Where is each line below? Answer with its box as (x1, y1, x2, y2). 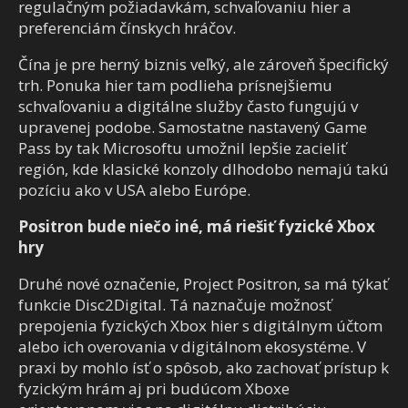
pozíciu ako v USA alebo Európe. (18, 179, 250, 201)
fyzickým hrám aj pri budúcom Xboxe (18, 378, 290, 400)
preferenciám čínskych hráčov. (18, 17, 236, 39)
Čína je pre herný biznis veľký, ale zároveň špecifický (18, 54, 389, 76)
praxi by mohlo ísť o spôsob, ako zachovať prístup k (18, 357, 389, 379)
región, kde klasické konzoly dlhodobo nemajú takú (18, 158, 389, 180)
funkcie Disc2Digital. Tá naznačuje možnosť (18, 294, 331, 316)
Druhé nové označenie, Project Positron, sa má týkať (18, 273, 388, 295)
